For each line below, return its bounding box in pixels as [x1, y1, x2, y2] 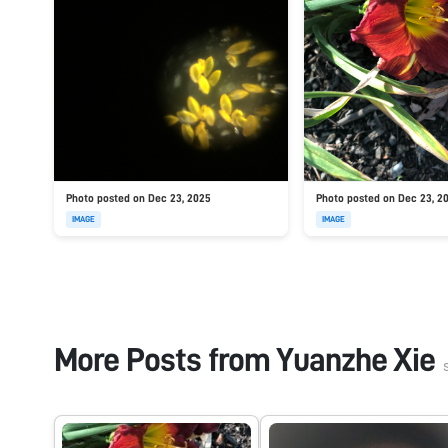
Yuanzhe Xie [275, 342, 435, 377]
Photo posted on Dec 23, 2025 [65, 193, 211, 205]
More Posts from [53, 342, 276, 377]
